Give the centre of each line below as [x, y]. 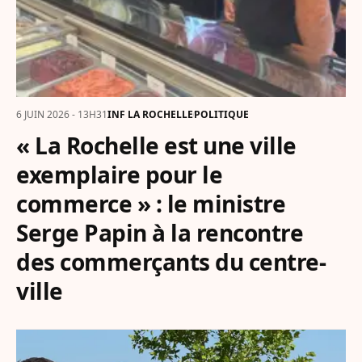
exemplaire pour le [119, 175]
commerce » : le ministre [151, 204]
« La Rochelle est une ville [156, 146]
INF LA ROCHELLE [150, 115]
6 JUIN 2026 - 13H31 [62, 115]
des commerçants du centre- [171, 262]
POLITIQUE [221, 115]
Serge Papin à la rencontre [160, 233]
